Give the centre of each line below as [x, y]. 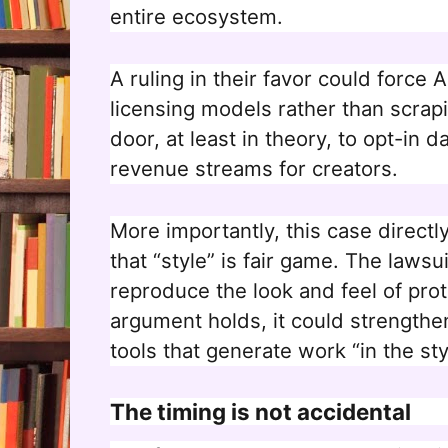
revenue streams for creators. [254, 169]
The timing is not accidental [260, 412]
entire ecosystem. [196, 17]
